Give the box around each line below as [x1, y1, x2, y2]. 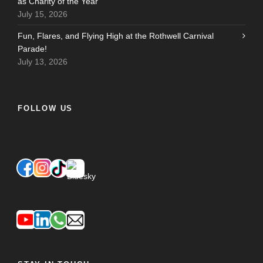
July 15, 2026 [18, 9, 68, 19]
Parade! [18, 44, 47, 54]
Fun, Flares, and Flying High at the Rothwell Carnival [18, 31, 214, 41]
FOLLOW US [18, 104, 73, 113]
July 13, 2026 [18, 57, 68, 67]
